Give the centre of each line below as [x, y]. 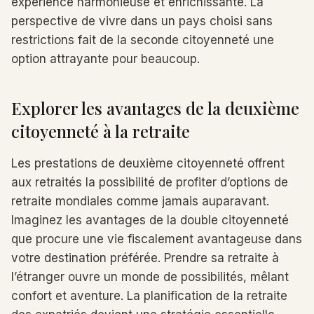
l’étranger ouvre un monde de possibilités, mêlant [150, 277]
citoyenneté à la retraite [101, 131]
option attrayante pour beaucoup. [105, 59]
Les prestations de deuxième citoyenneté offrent [148, 163]
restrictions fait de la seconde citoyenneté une [143, 40]
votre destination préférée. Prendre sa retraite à [145, 258]
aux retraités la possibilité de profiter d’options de [150, 182]
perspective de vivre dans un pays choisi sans [142, 21]
